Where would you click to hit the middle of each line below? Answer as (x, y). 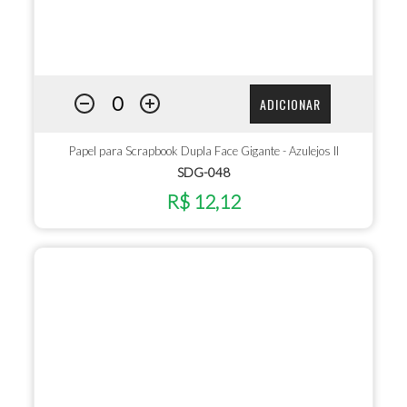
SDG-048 (203, 173)
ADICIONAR (290, 104)
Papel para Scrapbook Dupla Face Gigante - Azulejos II (203, 151)
